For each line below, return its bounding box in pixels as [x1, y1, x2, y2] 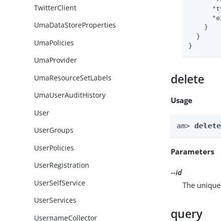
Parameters [171, 146, 215, 156]
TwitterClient [34, 2, 77, 12]
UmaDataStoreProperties [34, 20, 116, 30]
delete [171, 71, 205, 87]
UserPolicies [34, 143, 74, 152]
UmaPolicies [34, 37, 74, 47]
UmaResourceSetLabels [34, 73, 112, 82]
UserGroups [34, 125, 74, 135]
